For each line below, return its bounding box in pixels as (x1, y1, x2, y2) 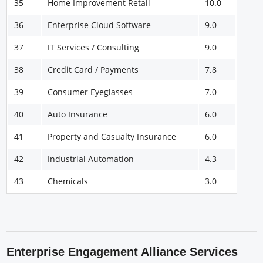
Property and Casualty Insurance (48, 130, 177, 142)
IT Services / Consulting (48, 41, 140, 53)
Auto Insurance (48, 108, 108, 120)
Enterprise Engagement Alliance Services (6, 245, 238, 258)
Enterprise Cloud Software (48, 19, 151, 31)
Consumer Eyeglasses (48, 86, 133, 97)
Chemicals (48, 175, 89, 187)
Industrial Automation (48, 153, 134, 164)
